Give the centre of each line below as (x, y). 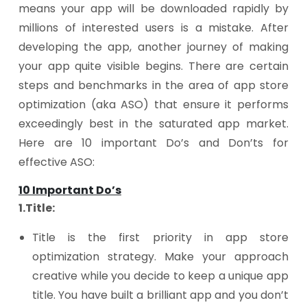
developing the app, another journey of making (153, 47)
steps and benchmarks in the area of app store (153, 85)
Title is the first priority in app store (160, 237)
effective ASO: (57, 162)
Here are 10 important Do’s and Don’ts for (153, 143)
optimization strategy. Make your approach (160, 257)
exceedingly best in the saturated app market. (153, 124)
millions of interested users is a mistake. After (153, 28)
